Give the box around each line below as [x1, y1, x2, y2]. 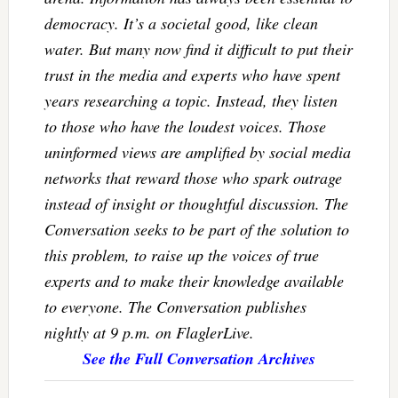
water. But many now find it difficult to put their [44, 37, 353, 60]
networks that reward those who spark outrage [44, 166, 342, 188]
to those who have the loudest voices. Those [44, 115, 326, 137]
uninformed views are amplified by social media [44, 140, 351, 163]
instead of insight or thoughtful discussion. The [44, 192, 348, 214]
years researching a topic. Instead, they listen [44, 89, 338, 111]
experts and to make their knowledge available [44, 269, 344, 291]
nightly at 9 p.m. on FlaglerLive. [44, 321, 254, 343]
